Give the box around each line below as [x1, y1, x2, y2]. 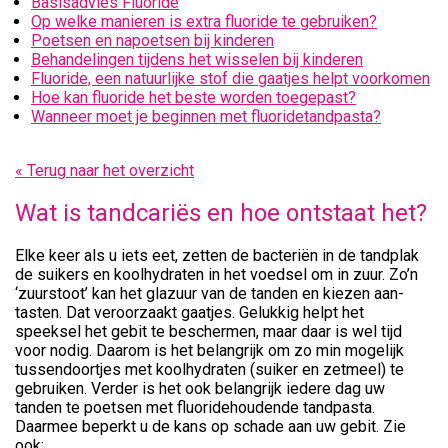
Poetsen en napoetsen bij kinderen [31, 31, 274, 50]
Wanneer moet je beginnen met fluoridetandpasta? [31, 107, 381, 126]
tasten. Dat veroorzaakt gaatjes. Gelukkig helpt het [15, 303, 364, 322]
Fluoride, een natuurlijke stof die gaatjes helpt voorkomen [31, 69, 430, 88]
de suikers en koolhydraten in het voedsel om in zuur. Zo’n [15, 265, 418, 284]
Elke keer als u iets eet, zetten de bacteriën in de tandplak [15, 246, 419, 265]
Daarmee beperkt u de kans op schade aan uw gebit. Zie [15, 417, 406, 436]
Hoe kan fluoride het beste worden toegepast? [31, 88, 356, 107]
